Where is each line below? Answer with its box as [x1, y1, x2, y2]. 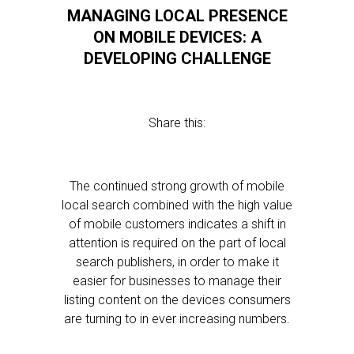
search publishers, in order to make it [75, 254, 279, 269]
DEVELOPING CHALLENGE [83, 49, 271, 68]
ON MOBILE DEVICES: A [92, 28, 262, 47]
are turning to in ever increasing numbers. [64, 311, 290, 326]
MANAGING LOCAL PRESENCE [66, 6, 288, 25]
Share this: [149, 115, 205, 130]
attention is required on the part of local [68, 235, 286, 250]
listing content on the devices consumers [63, 292, 291, 307]
